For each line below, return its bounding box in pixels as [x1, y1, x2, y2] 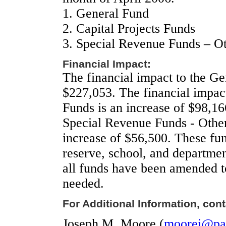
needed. [63, 176, 104, 191]
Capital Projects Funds [76, 21, 195, 36]
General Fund [76, 6, 149, 21]
